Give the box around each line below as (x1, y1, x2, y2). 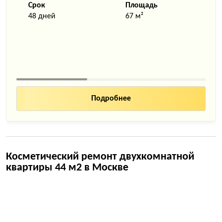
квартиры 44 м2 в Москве (6, 162, 128, 173)
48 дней (28, 12, 55, 20)
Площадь (125, 1, 158, 9)
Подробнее (91, 95, 131, 103)
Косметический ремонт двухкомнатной (6, 151, 194, 163)
